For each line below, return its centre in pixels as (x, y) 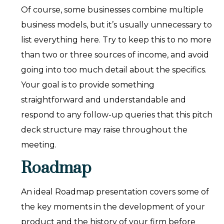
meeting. (39, 145)
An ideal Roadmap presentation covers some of (115, 192)
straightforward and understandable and (104, 100)
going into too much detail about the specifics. (114, 70)
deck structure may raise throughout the (104, 130)
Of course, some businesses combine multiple (113, 10)
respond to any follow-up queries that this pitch (117, 115)
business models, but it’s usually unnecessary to (117, 25)
